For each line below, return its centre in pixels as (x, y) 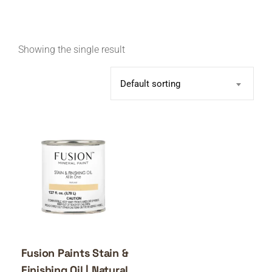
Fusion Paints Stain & (75, 253)
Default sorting (150, 84)
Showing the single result (72, 49)
